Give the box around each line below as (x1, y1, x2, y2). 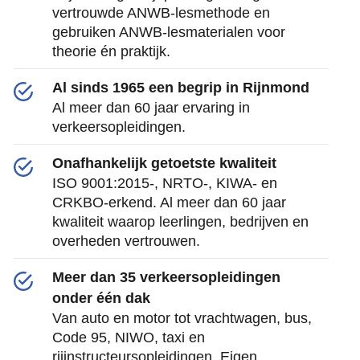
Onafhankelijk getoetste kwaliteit (51, 155, 276, 171)
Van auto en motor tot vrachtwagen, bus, (51, 310, 312, 326)
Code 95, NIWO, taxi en (51, 329, 205, 346)
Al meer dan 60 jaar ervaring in (51, 100, 250, 116)
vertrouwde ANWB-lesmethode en (51, 5, 270, 21)
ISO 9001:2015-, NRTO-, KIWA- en (51, 175, 277, 191)
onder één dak (51, 290, 150, 306)
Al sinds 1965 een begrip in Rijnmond (51, 80, 309, 96)
